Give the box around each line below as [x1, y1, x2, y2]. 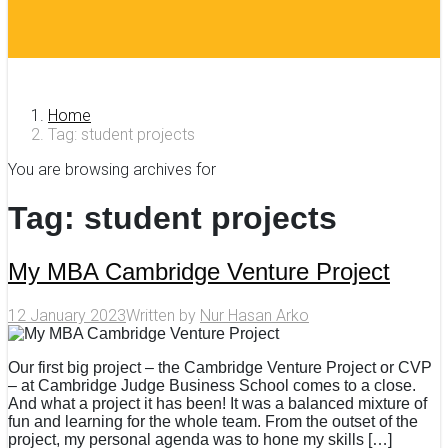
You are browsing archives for [8, 159, 216, 179]
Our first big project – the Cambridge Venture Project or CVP [8, 359, 432, 377]
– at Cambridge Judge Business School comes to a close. [8, 377, 416, 395]
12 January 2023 [8, 306, 126, 326]
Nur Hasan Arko [200, 306, 309, 326]
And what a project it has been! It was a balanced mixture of [8, 395, 427, 413]
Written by [126, 306, 200, 326]
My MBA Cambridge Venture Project [8, 258, 390, 286]
